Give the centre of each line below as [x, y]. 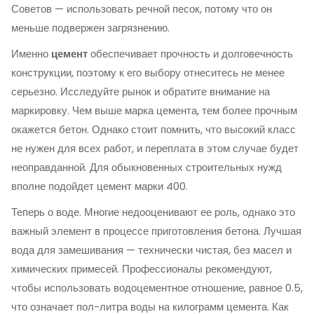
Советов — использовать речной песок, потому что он [142, 9]
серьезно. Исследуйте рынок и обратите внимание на [141, 91]
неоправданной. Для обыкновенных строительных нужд [146, 167]
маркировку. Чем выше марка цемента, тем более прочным [154, 110]
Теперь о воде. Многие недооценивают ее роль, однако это [153, 212]
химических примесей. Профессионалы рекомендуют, [142, 269]
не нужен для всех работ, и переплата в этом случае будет [155, 148]
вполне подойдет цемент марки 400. [100, 186]
